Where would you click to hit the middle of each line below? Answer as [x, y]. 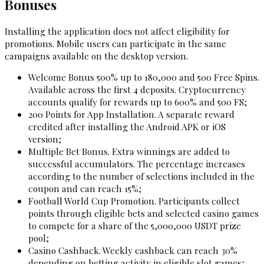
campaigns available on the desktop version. [96, 55]
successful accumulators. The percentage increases [137, 164]
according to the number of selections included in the [141, 176]
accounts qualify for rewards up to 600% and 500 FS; [138, 102]
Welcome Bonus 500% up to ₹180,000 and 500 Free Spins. [144, 77]
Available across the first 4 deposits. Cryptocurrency [137, 90]
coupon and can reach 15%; [85, 189]
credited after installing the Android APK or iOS [127, 127]
